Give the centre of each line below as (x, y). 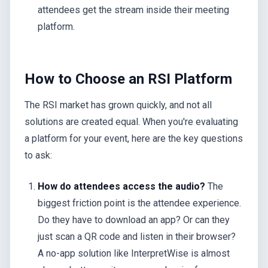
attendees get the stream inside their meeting (134, 10)
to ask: (38, 156)
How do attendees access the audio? (122, 187)
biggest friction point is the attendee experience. (140, 203)
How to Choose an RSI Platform (128, 79)
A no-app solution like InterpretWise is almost (134, 254)
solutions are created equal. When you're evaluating (131, 122)
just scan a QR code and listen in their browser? (137, 237)
